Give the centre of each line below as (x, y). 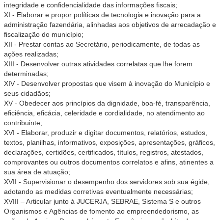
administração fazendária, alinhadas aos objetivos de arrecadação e (110, 25)
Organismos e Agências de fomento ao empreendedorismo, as (101, 211)
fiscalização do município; (44, 34)
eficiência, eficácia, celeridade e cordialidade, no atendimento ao (104, 113)
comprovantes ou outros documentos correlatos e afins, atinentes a (109, 162)
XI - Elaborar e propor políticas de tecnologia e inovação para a (102, 15)
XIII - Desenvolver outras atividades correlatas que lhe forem (98, 64)
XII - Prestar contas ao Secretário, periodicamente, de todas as (102, 44)
